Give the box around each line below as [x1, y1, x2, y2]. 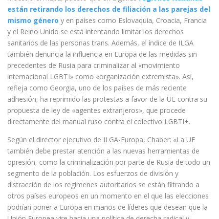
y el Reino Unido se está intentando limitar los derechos [7, 27, 184, 36]
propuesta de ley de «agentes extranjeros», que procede [7, 106, 186, 115]
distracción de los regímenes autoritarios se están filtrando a [7, 180, 199, 189]
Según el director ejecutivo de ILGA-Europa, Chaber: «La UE [7, 135, 195, 144]
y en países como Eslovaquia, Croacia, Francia [59, 16, 207, 25]
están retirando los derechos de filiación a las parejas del [7, 4, 210, 14]
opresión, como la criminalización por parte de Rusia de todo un [7, 157, 210, 167]
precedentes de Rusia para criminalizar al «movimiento [7, 61, 180, 70]
